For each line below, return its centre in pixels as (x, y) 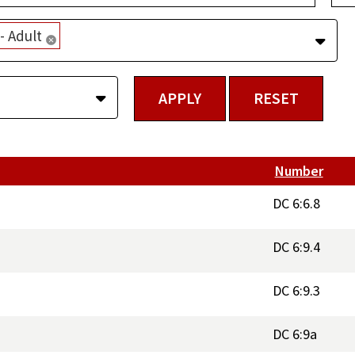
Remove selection (107, 44)
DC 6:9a (295, 334)
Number (299, 170)
